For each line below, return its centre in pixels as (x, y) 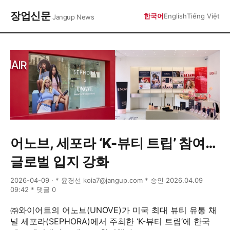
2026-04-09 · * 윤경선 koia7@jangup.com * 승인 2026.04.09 (107, 180)
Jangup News (73, 17)
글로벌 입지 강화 (60, 161)
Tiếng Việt (203, 16)
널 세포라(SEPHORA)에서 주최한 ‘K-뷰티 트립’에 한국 (110, 221)
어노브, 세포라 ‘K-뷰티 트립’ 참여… (113, 143)
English (175, 16)
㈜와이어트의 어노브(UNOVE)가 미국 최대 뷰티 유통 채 (113, 210)
